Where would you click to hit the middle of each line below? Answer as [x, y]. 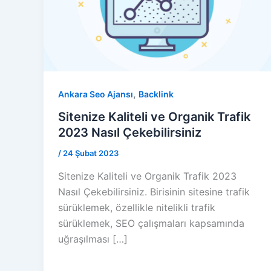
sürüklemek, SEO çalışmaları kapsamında [151, 224]
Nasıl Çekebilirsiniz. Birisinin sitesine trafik [154, 192]
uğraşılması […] [93, 239]
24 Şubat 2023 [91, 153]
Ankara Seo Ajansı [96, 94]
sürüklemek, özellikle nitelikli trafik [137, 208]
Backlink [156, 94]
